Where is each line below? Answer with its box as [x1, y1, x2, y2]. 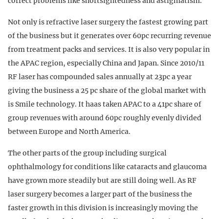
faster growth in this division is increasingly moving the [8, 203, 198, 213]
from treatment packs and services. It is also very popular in [8, 45, 210, 54]
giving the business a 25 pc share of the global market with [8, 86, 206, 95]
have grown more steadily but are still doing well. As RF [8, 176, 197, 185]
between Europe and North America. [8, 127, 131, 136]
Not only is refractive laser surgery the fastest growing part [8, 18, 208, 27]
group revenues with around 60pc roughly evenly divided [8, 113, 201, 123]
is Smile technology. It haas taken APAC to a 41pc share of [8, 100, 201, 109]
